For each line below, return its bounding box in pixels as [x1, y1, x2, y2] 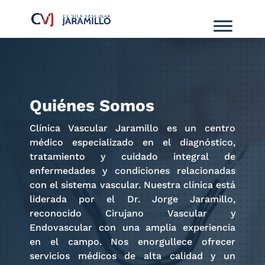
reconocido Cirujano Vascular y [30, 208, 235, 219]
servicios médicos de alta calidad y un [30, 250, 235, 261]
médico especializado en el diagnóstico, [30, 137, 235, 148]
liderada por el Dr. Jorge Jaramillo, [30, 193, 235, 205]
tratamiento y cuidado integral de [30, 151, 235, 162]
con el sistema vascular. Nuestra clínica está [30, 179, 235, 190]
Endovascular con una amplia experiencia [30, 222, 235, 233]
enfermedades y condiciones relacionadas [30, 165, 235, 176]
